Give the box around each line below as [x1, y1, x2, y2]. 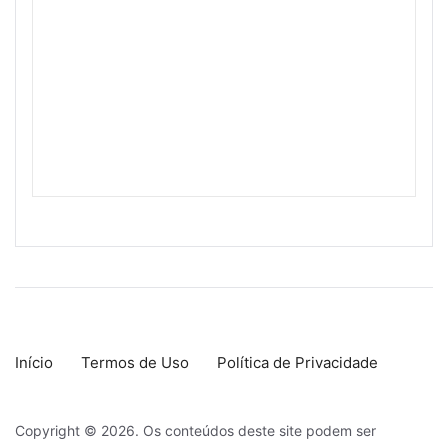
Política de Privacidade [217, 353, 378, 372]
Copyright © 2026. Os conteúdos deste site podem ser [15, 422, 376, 439]
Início [15, 353, 53, 372]
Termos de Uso [81, 353, 189, 372]
